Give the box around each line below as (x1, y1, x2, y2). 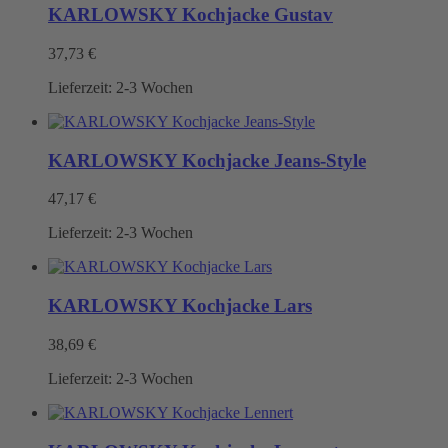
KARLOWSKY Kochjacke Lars (48, 295, 312, 317)
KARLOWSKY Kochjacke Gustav (48, 4, 333, 26)
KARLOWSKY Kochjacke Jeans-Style (48, 149, 366, 171)
